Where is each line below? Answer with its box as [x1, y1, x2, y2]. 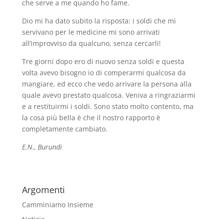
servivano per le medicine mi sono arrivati [22, 27, 160, 37]
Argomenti [22, 184, 65, 196]
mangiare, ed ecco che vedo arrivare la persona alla [22, 79, 192, 88]
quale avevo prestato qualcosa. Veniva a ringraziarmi [22, 90, 196, 100]
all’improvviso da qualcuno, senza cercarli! [22, 39, 161, 48]
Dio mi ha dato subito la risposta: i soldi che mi [22, 16, 176, 25]
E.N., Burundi [22, 142, 62, 152]
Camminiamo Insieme [22, 200, 93, 209]
